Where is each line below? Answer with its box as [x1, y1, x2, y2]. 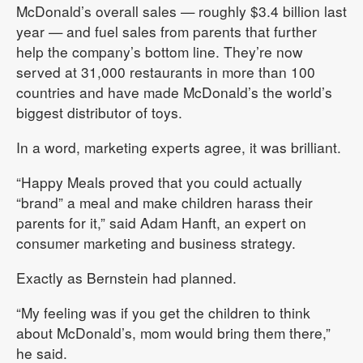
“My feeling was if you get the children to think [16, 302, 310, 322]
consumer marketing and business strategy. [16, 233, 296, 253]
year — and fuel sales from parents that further [16, 21, 317, 41]
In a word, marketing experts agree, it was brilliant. [16, 137, 341, 157]
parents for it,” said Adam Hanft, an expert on [16, 212, 306, 233]
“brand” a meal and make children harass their [16, 192, 313, 212]
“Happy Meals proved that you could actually [16, 172, 302, 192]
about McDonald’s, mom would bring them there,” [16, 322, 331, 343]
